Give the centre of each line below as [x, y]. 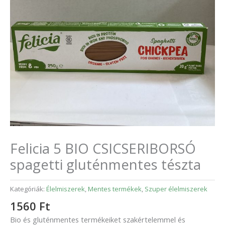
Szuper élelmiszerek [176, 189]
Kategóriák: [28, 189]
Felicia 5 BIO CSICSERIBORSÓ [103, 149]
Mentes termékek [115, 189]
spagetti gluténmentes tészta [105, 165]
